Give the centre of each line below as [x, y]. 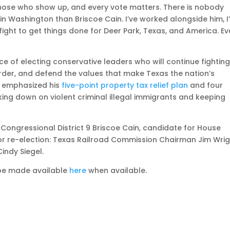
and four [206, 85]
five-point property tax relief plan [125, 85]
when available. [117, 170]
